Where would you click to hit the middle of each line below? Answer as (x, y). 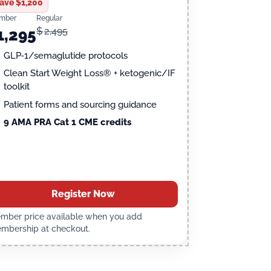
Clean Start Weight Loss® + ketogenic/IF (90, 73)
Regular (50, 18)
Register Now (83, 194)
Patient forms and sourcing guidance (80, 104)
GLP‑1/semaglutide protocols (66, 56)
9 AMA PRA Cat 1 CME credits (68, 122)
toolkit (17, 87)
